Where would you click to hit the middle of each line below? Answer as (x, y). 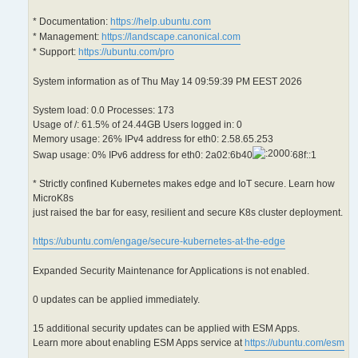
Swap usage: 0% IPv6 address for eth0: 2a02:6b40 (143, 155)
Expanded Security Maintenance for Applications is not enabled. (171, 271)
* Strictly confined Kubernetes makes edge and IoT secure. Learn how (184, 184)
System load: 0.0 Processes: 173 (103, 111)
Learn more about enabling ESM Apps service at (139, 343)
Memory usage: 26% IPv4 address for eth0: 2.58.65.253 (153, 139)
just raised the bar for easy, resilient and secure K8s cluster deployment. (188, 213)
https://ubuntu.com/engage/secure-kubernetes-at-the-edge (159, 242)
